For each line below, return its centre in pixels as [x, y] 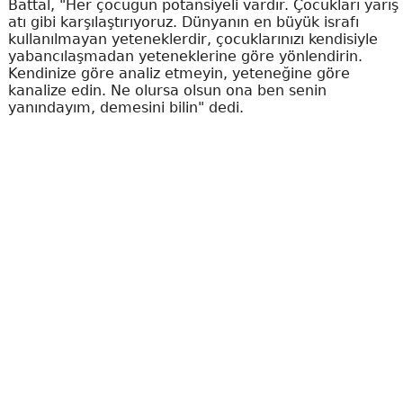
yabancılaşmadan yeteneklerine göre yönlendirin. [185, 56]
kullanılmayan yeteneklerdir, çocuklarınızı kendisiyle [193, 39]
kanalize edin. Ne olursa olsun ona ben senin [167, 90]
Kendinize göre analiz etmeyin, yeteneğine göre [179, 73]
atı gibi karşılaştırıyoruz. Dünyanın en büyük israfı [183, 22]
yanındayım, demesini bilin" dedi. [125, 107]
